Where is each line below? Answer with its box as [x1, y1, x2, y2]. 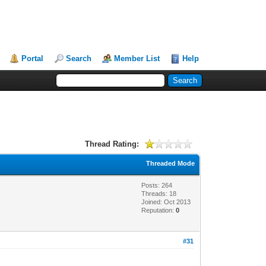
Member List [114, 54, 160, 63]
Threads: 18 [141, 189, 177, 197]
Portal [21, 54, 44, 63]
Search [66, 54, 92, 63]
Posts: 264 [141, 181, 173, 189]
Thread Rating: [84, 139, 139, 148]
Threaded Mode [146, 159, 195, 167]
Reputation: [141, 206, 176, 214]
